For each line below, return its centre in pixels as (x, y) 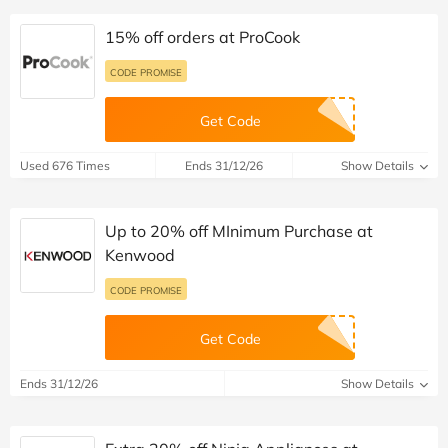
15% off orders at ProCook (202, 37)
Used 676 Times (65, 166)
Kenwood (140, 255)
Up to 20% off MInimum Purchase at (239, 231)
